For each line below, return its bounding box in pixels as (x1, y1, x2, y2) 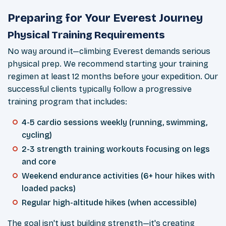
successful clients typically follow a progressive (8, 84, 192, 94)
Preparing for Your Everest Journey (8, 12, 203, 25)
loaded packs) (22, 184, 76, 194)
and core (22, 157, 56, 167)
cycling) (22, 130, 52, 140)
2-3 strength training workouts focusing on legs (22, 144, 210, 154)
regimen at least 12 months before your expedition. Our (8, 72, 218, 82)
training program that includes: (8, 97, 127, 107)
